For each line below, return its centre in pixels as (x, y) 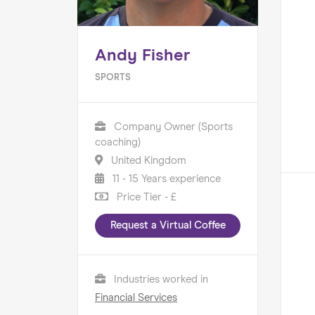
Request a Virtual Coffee (168, 225)
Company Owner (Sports (172, 127)
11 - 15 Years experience (166, 179)
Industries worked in (160, 279)
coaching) (118, 142)
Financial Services (136, 297)
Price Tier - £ (146, 197)
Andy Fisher (143, 55)
